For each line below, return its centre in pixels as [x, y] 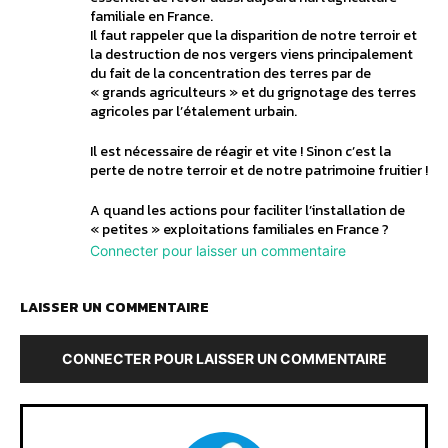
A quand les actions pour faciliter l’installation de [247, 210]
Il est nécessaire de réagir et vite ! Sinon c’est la [240, 151]
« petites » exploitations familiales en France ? [239, 229]
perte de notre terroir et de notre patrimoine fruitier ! [259, 170]
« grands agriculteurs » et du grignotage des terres [253, 92]
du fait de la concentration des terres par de [230, 73]
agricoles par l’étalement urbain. [193, 111]
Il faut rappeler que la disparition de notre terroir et [253, 35]
